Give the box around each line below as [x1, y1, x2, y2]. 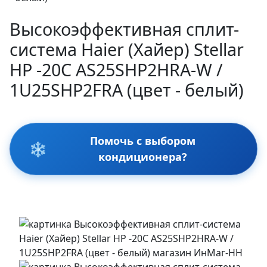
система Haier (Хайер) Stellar [10, 37, 244, 61]
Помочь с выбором [89, 133, 195, 148]
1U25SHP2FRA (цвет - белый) [10, 77, 244, 101]
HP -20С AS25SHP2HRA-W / [10, 57, 223, 81]
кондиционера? [98, 149, 187, 164]
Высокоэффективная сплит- [10, 17, 239, 41]
